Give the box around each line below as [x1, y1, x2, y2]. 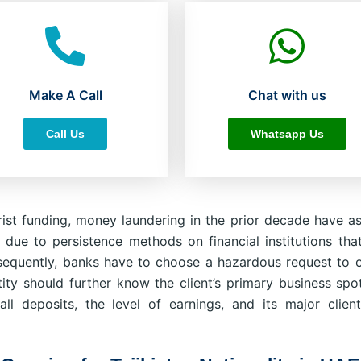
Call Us [46, 127, 85, 140]
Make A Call [28, 86, 102, 103]
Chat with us [247, 86, 326, 103]
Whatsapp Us [250, 127, 324, 140]
